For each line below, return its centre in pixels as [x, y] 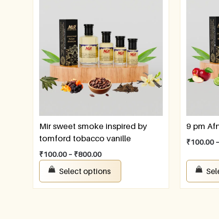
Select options [85, 171]
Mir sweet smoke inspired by [93, 126]
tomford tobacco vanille [85, 138]
